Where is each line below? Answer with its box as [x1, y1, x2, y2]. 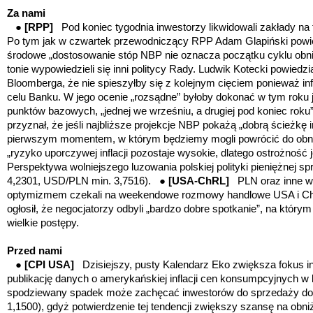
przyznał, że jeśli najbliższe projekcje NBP [7, 119, 203, 131]
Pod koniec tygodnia [61, 21, 154, 33]
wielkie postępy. [7, 217, 79, 228]
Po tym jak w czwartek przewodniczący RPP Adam [7, 35, 245, 47]
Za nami [7, 7, 45, 19]
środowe [7, 49, 49, 61]
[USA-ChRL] [168, 175, 238, 187]
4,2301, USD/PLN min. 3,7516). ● [7, 175, 168, 187]
